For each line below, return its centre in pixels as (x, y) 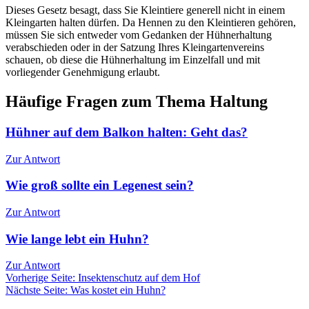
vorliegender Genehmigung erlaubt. (83, 72)
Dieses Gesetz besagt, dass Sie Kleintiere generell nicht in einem (145, 10)
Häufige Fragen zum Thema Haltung (137, 101)
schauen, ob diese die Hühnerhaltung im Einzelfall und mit (133, 60)
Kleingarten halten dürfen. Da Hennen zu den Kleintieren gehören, (151, 23)
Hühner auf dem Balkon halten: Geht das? (127, 132)
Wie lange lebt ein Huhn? (77, 239)
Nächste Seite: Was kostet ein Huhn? (86, 290)
